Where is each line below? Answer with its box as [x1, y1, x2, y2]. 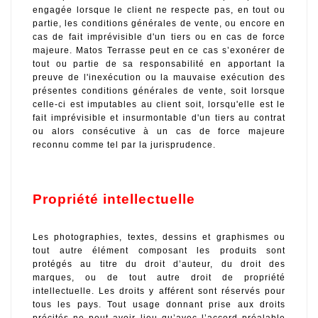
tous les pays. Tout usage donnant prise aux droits [33, 299, 285, 309]
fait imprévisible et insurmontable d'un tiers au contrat [33, 112, 285, 123]
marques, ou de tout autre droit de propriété [33, 272, 285, 283]
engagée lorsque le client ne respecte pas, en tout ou [33, 4, 285, 15]
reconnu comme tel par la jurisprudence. [33, 139, 216, 150]
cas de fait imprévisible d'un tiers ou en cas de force [33, 31, 285, 42]
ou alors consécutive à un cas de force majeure [33, 126, 285, 136]
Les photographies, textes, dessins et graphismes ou [33, 231, 285, 242]
